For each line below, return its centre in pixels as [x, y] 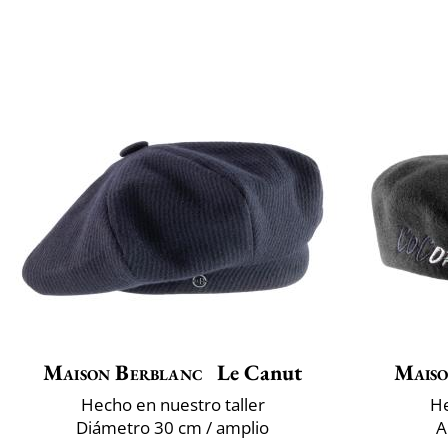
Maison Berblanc [123, 373]
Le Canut [257, 373]
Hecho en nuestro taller [172, 405]
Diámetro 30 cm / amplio [172, 428]
